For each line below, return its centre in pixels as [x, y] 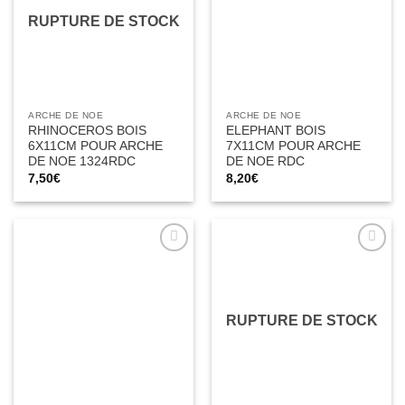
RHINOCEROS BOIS [88, 131]
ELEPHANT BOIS [276, 131]
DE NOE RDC [266, 162]
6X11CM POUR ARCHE [96, 146]
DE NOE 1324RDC [82, 162]
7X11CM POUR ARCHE [294, 146]
